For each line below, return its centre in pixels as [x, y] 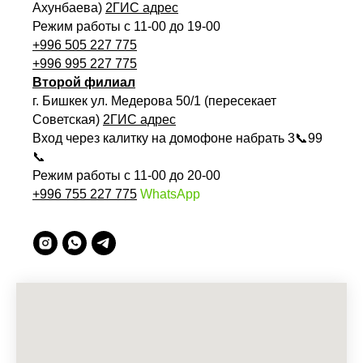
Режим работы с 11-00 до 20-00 [126, 176]
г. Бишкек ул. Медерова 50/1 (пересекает [154, 101]
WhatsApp [170, 194]
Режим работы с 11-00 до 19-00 [126, 27]
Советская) [68, 120]
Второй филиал [84, 83]
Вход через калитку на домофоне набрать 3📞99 [177, 139]
